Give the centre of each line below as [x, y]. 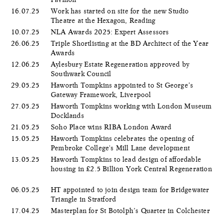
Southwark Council [82, 73]
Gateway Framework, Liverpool [102, 94]
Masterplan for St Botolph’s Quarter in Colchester [130, 210]
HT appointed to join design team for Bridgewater [130, 189]
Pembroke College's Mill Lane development [121, 148]
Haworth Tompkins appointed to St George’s [122, 85]
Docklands [68, 115]
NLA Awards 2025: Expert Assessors [111, 32]
